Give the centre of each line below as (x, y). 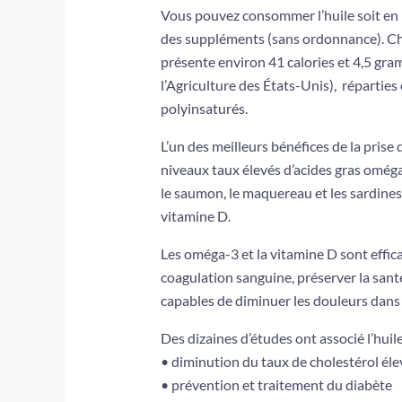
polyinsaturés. (204, 109)
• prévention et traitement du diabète (276, 385)
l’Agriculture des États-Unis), (249, 85)
